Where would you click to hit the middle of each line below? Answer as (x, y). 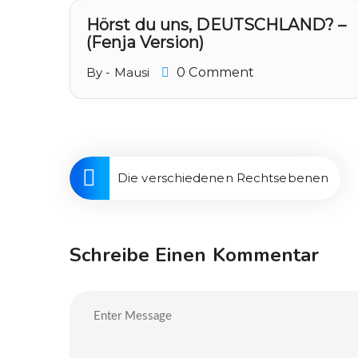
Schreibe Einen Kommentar (195, 255)
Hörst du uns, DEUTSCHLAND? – (216, 25)
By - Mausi (118, 72)
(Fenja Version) (145, 42)
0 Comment (214, 72)
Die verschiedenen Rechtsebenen (223, 178)
